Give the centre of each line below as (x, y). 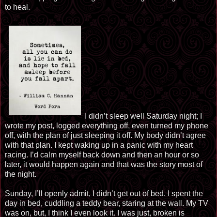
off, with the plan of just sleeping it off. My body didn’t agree (105, 135)
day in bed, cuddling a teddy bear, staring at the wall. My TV (107, 203)
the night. (21, 174)
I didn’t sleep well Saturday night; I (143, 116)
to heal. (18, 7)
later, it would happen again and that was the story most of (104, 164)
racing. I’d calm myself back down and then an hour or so (102, 155)
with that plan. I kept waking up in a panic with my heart (99, 145)
